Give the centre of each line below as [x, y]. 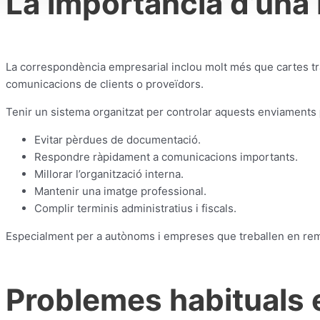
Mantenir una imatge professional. [120, 191]
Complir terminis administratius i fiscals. [135, 208]
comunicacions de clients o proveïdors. [105, 84]
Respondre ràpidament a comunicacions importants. [166, 156]
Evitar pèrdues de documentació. [117, 139]
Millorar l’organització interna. [109, 174]
